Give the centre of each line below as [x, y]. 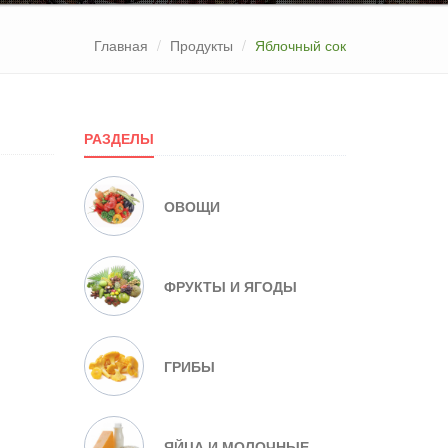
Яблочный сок [300, 45]
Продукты [201, 45]
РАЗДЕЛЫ [118, 138]
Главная [121, 45]
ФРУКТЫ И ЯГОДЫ [230, 286]
